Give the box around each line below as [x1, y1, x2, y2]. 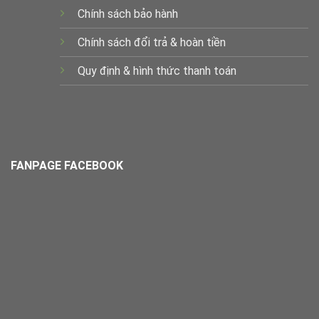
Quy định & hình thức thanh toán [77, 63, 236, 78]
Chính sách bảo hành [77, 6, 178, 21]
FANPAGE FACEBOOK [11, 158, 123, 172]
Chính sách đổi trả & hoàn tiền [77, 35, 226, 49]
